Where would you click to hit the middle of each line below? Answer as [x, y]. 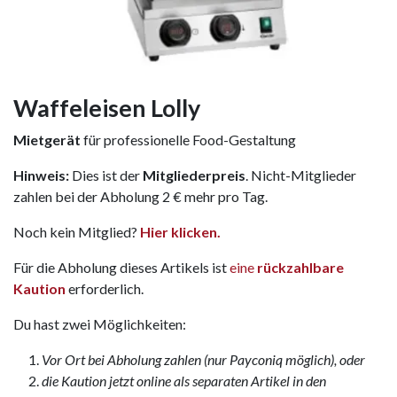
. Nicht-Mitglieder [301, 175]
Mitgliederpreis [194, 175]
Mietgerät [48, 140]
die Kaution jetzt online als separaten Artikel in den [184, 381]
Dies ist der [106, 175]
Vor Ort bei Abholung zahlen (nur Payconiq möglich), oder [203, 360]
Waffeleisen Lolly [107, 108]
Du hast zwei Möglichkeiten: [100, 324]
